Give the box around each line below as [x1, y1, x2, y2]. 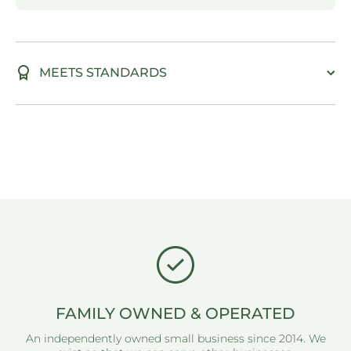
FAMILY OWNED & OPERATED [56, 304, 295, 323]
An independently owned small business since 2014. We [25, 331, 326, 346]
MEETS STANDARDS [39, 64, 167, 80]
